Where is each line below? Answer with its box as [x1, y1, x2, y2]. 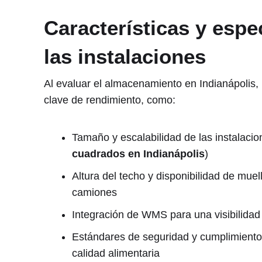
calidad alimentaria [71, 247, 160, 259]
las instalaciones [43, 44, 206, 68]
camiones [71, 186, 117, 198]
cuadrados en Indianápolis [71, 147, 205, 160]
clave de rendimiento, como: [43, 94, 175, 106]
